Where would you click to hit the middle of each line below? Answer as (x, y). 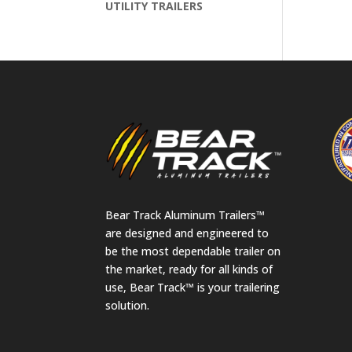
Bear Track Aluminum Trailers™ (185, 215)
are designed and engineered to (187, 233)
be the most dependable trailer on (193, 251)
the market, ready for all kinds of (189, 269)
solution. (128, 306)
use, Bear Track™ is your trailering (193, 288)
